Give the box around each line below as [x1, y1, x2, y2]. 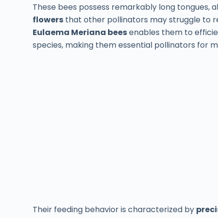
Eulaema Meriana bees [33, 26, 127, 38]
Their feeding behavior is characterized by [33, 203, 197, 215]
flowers [33, 14, 64, 25]
